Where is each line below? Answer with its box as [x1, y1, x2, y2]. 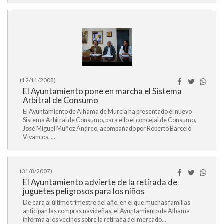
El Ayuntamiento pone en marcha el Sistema [23, 86, 182, 96]
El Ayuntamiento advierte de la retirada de [23, 177, 177, 187]
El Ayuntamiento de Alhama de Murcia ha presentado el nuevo [23, 108, 192, 115]
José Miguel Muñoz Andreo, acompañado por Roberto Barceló [23, 125, 191, 132]
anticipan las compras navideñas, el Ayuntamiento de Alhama [23, 207, 190, 215]
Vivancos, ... [23, 133, 55, 141]
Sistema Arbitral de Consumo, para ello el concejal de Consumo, [23, 116, 196, 124]
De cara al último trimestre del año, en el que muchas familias [23, 199, 190, 206]
